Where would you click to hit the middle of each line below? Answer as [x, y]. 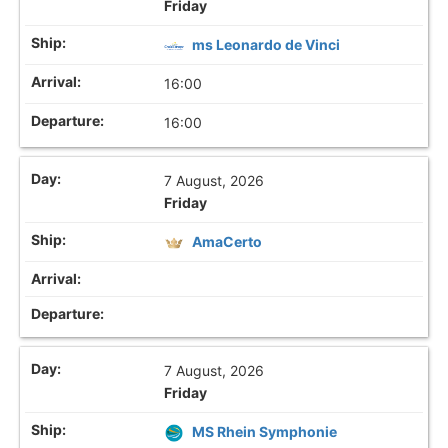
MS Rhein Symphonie [265, 432]
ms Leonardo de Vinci [266, 44]
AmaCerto [227, 242]
